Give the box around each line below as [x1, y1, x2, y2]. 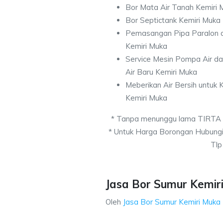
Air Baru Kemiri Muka [125, 67, 197, 77]
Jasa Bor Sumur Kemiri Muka [123, 197, 221, 207]
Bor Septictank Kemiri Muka [125, 15, 221, 25]
